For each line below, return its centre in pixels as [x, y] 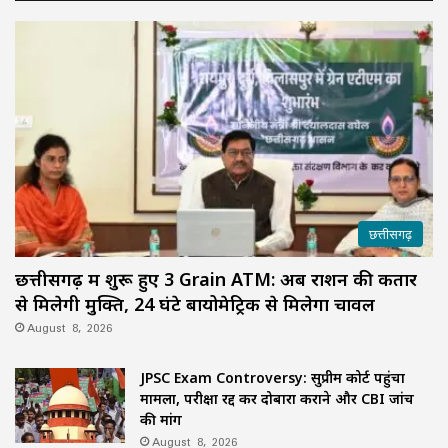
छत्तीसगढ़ [390, 233]
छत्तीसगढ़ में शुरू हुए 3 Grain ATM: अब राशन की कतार [216, 278]
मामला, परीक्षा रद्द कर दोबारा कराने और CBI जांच [277, 398]
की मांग [161, 419]
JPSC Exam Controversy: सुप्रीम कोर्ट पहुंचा [272, 377]
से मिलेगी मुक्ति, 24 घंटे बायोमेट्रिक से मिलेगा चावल [195, 303]
